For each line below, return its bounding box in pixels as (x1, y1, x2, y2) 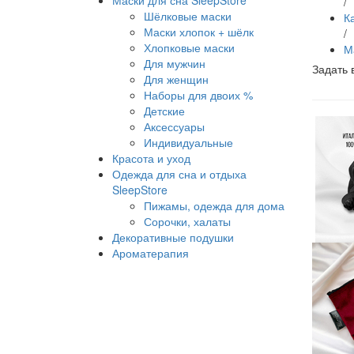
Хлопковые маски (144, 40, 235, 55)
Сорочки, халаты (144, 213, 231, 229)
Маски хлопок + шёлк (144, 24, 254, 40)
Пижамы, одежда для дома (144, 198, 284, 213)
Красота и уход (112, 150, 190, 166)
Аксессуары (144, 119, 205, 134)
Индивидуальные (144, 134, 233, 150)
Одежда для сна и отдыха (112, 166, 247, 182)
